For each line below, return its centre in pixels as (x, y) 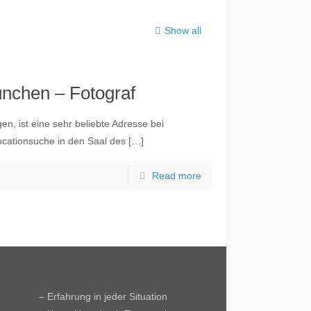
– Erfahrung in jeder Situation (103, 296)
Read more (176, 176)
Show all (183, 31)
